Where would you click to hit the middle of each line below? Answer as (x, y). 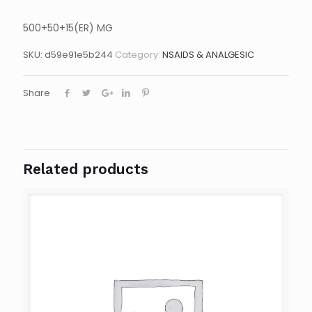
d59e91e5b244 (79, 55)
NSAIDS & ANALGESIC (208, 55)
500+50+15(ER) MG (68, 28)
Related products (86, 169)
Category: (139, 55)
